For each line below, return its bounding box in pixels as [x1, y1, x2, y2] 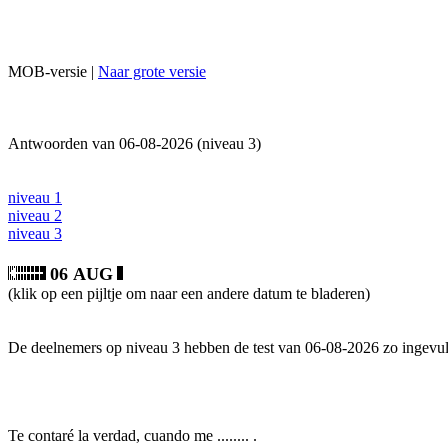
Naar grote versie [98, 63, 206, 80]
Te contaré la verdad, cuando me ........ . [8, 427, 257, 444]
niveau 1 [8, 189, 62, 206]
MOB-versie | [8, 63, 98, 80]
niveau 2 [8, 207, 62, 224]
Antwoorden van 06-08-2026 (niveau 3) [8, 135, 261, 152]
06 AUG [50, 264, 113, 284]
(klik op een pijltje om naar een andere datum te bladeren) [8, 285, 370, 302]
